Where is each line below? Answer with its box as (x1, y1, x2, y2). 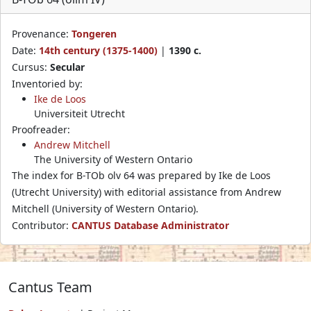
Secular (50, 60, 85, 74)
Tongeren (72, 26, 117, 40)
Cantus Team (8, 277, 92, 296)
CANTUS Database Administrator (72, 218, 229, 232)
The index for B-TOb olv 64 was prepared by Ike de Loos (12, 168, 271, 182)
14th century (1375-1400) (39, 43, 158, 57)
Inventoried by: (12, 76, 83, 90)
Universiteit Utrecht (34, 106, 125, 120)
